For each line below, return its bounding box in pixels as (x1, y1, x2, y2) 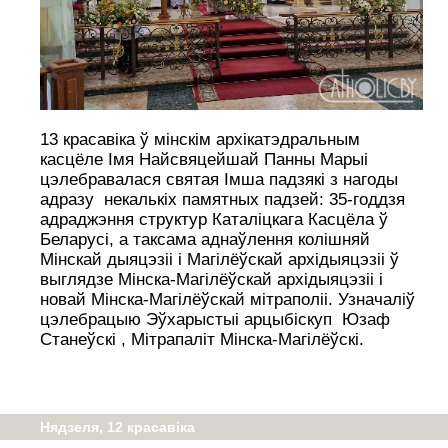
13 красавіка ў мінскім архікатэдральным (40, 130, 360, 150)
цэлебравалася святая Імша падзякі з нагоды (40, 170, 398, 190)
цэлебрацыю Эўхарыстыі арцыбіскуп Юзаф (40, 310, 390, 330)
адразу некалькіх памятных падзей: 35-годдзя (40, 190, 405, 210)
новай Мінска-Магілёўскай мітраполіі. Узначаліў (40, 290, 415, 310)
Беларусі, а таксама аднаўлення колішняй (40, 230, 370, 250)
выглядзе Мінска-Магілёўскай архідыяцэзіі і (40, 270, 383, 290)
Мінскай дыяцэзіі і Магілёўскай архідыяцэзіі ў (40, 250, 399, 270)
